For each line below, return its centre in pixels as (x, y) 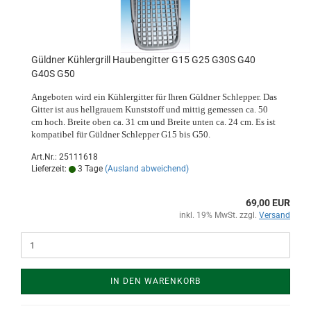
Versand (275, 215)
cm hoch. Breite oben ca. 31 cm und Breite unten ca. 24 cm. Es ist (153, 122)
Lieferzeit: (50, 169)
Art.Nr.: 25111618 (65, 157)
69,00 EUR (268, 203)
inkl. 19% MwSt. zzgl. (219, 215)
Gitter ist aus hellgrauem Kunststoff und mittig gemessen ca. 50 (150, 109)
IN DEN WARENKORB (155, 281)
